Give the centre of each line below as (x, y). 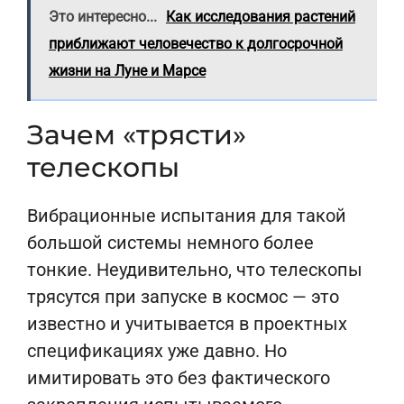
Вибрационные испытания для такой (187, 216)
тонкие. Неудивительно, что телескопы (195, 270)
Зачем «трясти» (137, 135)
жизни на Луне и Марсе (127, 71)
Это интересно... (103, 17)
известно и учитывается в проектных (187, 324)
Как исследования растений (261, 17)
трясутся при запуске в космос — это (183, 297)
